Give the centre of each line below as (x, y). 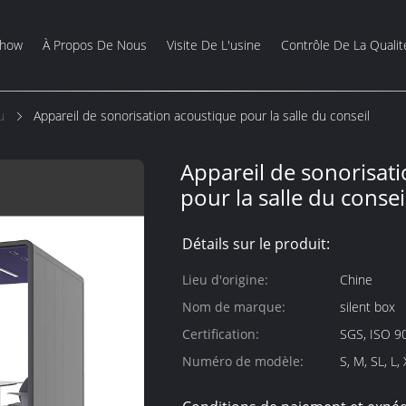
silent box (367, 307)
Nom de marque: (234, 307)
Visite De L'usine (213, 45)
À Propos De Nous (94, 45)
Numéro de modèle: (243, 361)
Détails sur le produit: (256, 244)
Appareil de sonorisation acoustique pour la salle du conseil (202, 116)
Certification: (221, 334)
